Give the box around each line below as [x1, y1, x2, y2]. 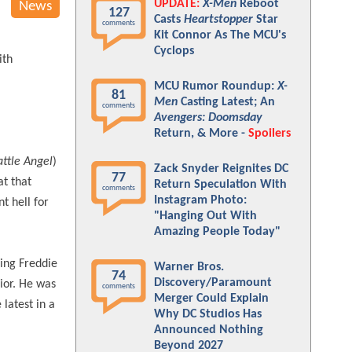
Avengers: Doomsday [154, 112, 262, 124]
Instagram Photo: [154, 194, 247, 207]
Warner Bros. [154, 261, 224, 273]
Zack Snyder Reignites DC [154, 163, 288, 175]
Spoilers [248, 127, 291, 140]
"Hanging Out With [154, 210, 257, 222]
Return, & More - [154, 127, 248, 140]
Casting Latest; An [178, 96, 275, 108]
